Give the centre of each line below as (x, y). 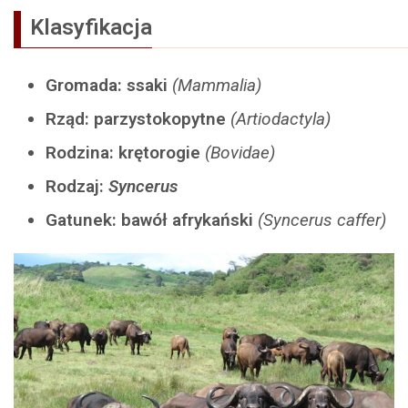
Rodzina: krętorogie (125, 152)
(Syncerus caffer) (322, 219)
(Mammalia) (217, 85)
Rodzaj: (77, 186)
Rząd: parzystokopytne (138, 118)
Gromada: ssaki (109, 85)
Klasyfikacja (91, 27)
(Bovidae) (240, 152)
